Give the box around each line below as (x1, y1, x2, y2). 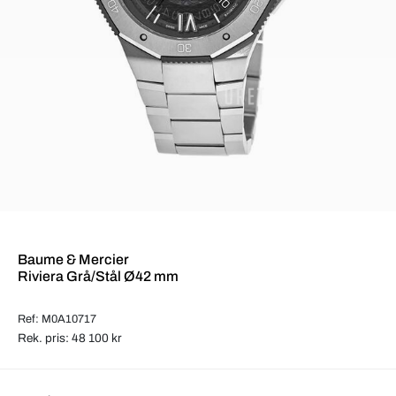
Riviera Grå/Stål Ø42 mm (18, 268, 179, 284)
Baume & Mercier (18, 251, 129, 267)
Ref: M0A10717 (18, 312, 96, 325)
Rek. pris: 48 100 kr (18, 331, 122, 345)
